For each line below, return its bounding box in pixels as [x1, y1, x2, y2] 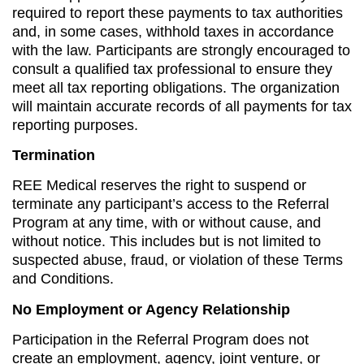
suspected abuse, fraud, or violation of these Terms [12, 252, 343, 269]
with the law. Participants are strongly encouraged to [12, 41, 350, 58]
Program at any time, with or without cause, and [12, 214, 321, 232]
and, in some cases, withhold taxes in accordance [12, 23, 334, 40]
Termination [12, 146, 95, 163]
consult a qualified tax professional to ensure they [12, 60, 332, 77]
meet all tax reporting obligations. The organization [12, 79, 340, 96]
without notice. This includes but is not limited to [12, 233, 321, 250]
